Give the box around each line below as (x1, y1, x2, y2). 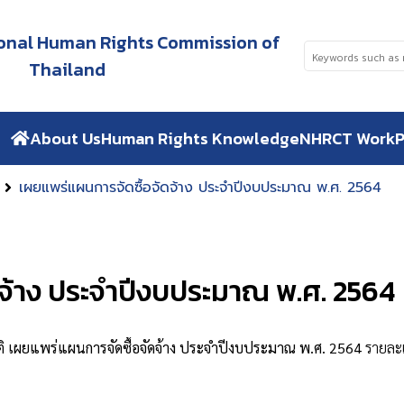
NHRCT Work (299, 126, 395, 151)
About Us (30, 126, 101, 151)
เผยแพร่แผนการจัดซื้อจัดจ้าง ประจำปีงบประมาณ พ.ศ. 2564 (19, 176, 381, 198)
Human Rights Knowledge (101, 126, 299, 151)
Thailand (28, 56, 106, 83)
